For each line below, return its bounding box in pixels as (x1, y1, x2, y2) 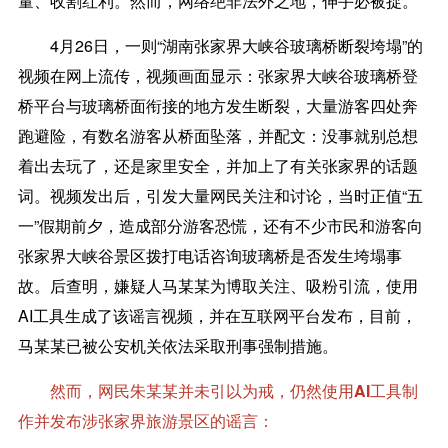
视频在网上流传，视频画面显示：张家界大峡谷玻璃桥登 (17, 63, 418, 87)
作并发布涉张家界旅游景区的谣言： (17, 408, 274, 432)
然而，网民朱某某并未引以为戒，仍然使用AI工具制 (17, 378, 418, 402)
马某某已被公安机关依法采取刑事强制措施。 (17, 333, 338, 357)
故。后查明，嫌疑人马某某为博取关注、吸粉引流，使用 (17, 273, 418, 297)
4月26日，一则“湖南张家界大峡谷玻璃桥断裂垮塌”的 (17, 33, 423, 57)
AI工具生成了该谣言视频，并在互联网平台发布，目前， (17, 303, 417, 327)
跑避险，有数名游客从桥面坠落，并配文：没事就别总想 (17, 123, 418, 147)
